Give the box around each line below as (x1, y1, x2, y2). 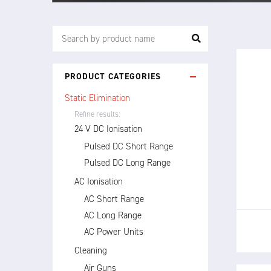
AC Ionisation (74, 175, 123, 188)
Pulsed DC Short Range (84, 140, 173, 152)
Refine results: (74, 109, 120, 119)
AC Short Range (84, 193, 144, 205)
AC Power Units (84, 226, 143, 238)
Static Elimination (65, 92, 130, 104)
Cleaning (74, 244, 107, 256)
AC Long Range (84, 209, 142, 221)
